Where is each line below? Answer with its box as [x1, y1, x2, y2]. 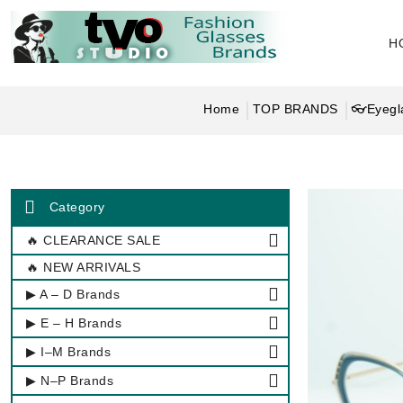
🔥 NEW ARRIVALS [26, 260, 140, 274]
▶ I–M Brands [26, 345, 111, 359]
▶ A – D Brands [26, 287, 120, 301]
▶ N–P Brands [26, 373, 113, 388]
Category [49, 200, 105, 214]
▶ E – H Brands [26, 316, 121, 330]
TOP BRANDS [252, 102, 338, 116]
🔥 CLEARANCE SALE [26, 233, 160, 247]
